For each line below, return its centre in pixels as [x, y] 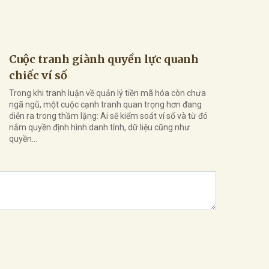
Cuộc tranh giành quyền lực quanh [104, 59]
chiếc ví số [38, 75]
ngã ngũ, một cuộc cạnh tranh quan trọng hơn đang [105, 104]
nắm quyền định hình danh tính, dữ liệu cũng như [99, 127]
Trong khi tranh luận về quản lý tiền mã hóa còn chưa [107, 93]
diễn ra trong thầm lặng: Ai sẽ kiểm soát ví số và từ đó [108, 116]
